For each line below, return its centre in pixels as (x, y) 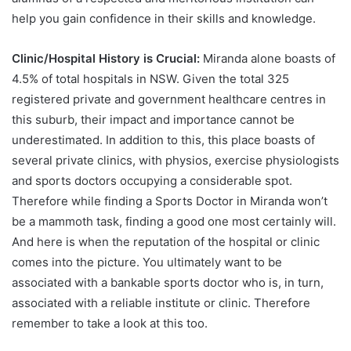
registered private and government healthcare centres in (169, 99)
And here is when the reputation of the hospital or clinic (166, 241)
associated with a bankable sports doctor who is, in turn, (168, 282)
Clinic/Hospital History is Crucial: (106, 58)
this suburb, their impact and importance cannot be (153, 119)
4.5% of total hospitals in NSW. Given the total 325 (150, 78)
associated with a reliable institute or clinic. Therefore (161, 302)
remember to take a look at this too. (110, 323)
